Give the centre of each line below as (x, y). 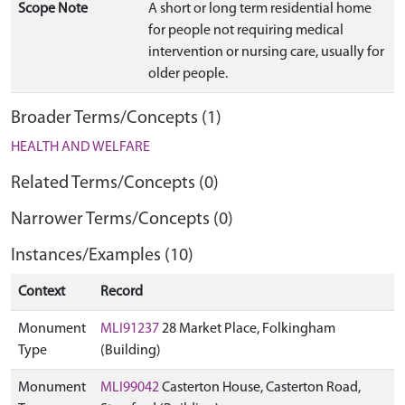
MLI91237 (130, 329)
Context (42, 292)
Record (122, 292)
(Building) (131, 351)
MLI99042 (130, 388)
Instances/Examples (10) (102, 256)
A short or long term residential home (260, 9)
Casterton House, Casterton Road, (260, 388)
